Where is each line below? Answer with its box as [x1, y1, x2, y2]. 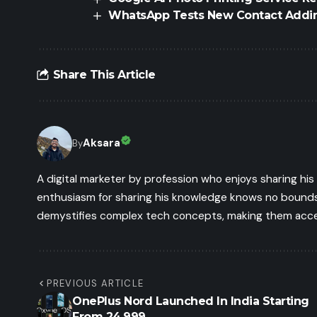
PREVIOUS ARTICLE [47, 277, 144, 289]
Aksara [83, 136, 120, 151]
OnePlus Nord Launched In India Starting [72, 294, 309, 308]
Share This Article [52, 68, 156, 82]
